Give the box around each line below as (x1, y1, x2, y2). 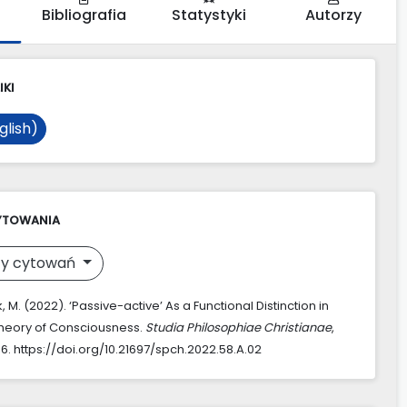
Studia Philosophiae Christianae (145, 318, 332, 336)
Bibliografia (41, 4, 126, 25)
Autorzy (305, 4, 362, 25)
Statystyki (171, 4, 246, 25)
